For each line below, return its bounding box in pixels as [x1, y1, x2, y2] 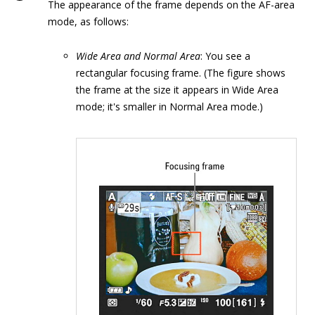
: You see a [200, 49, 250, 63]
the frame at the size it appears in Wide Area [76, 83, 278, 96]
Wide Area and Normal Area [76, 49, 200, 63]
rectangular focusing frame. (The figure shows [76, 66, 285, 79]
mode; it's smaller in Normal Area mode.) [76, 100, 263, 113]
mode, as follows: [48, 15, 129, 28]
